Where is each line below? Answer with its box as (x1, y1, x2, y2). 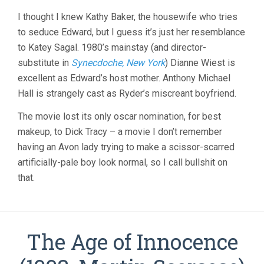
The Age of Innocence (26, 227, 238, 256)
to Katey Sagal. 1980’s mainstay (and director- (18, 41, 206, 53)
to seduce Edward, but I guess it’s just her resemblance (18, 26, 245, 38)
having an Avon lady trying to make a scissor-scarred (18, 141, 235, 153)
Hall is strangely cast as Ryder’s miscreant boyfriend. (18, 87, 236, 99)
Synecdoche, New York (71, 57, 165, 68)
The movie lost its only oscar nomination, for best (18, 110, 221, 122)
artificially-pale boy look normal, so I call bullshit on (18, 156, 227, 168)
